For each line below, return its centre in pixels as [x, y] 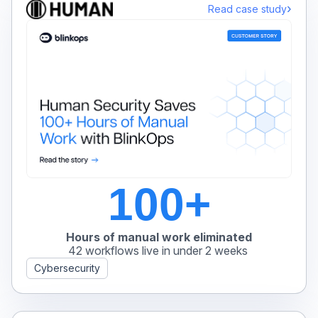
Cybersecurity [67, 268]
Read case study [247, 9]
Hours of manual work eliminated [159, 237]
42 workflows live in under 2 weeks [159, 251]
